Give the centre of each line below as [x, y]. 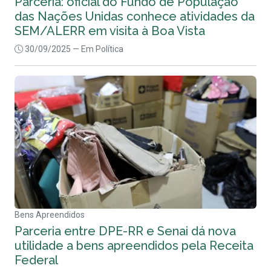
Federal [36, 260]
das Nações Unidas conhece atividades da [135, 16]
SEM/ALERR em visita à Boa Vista [110, 31]
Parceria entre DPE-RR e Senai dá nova [125, 231]
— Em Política [98, 49]
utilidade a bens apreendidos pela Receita [134, 246]
